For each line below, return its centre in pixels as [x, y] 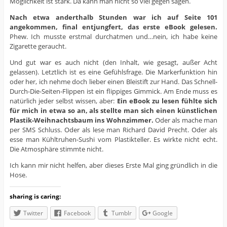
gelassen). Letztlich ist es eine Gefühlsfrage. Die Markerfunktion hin [113, 72]
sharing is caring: [35, 197]
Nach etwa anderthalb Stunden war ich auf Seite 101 [113, 17]
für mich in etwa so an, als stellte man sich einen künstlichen [113, 111]
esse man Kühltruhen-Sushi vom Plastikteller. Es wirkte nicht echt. [113, 140]
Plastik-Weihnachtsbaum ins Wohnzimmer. [81, 120]
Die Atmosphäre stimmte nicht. [56, 149]
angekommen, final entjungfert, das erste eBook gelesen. [113, 27]
